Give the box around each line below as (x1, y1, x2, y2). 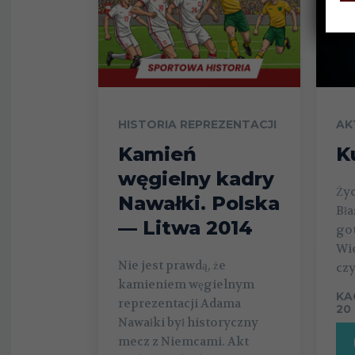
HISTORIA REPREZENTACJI (118, 116, 277, 132)
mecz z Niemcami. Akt (118, 333, 249, 349)
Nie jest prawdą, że (118, 257, 226, 273)
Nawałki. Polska (118, 191, 280, 215)
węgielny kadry (118, 166, 274, 190)
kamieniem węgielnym (118, 276, 254, 292)
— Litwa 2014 (118, 216, 253, 239)
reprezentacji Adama (118, 295, 241, 311)
